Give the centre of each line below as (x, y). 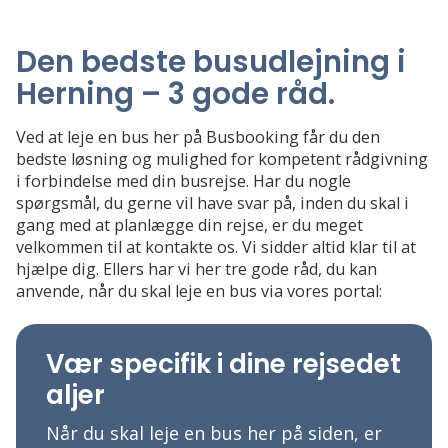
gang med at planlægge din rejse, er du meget (189, 225)
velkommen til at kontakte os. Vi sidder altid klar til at (216, 247)
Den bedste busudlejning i (211, 62)
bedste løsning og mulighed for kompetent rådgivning (222, 159)
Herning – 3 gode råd (172, 94)
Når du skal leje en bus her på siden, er (214, 433)
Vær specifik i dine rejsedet (223, 364)
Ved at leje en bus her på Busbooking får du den (198, 137)
